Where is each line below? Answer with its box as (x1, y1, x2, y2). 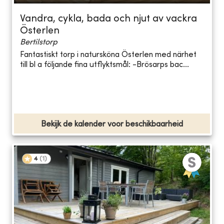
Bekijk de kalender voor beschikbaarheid (41, 120, 183, 128)
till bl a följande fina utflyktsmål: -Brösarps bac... (20, 61, 189, 69)
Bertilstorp (20, 38, 57, 46)
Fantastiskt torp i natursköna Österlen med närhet (20, 51, 196, 59)
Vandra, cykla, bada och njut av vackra (20, 14, 197, 24)
